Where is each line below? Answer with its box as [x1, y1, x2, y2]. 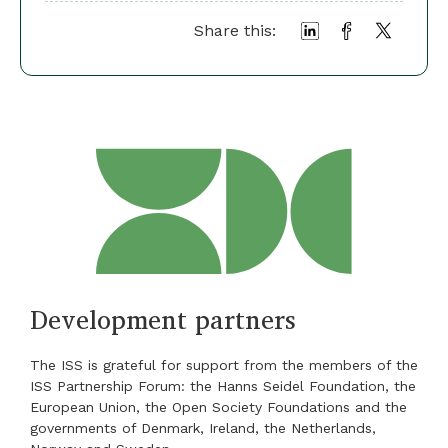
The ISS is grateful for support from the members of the [30, 357, 418, 374]
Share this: [194, 21, 276, 41]
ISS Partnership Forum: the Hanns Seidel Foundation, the [30, 378, 416, 395]
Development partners [30, 298, 296, 341]
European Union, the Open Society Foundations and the [30, 399, 407, 416]
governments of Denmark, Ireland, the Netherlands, [30, 420, 376, 437]
